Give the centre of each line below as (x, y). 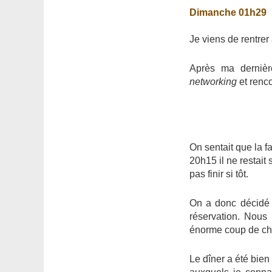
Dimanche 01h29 (228, 13)
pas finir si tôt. (219, 174)
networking (213, 81)
